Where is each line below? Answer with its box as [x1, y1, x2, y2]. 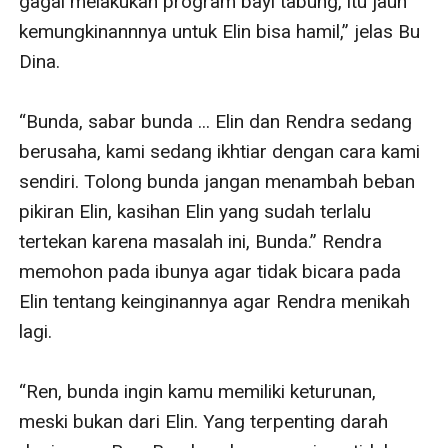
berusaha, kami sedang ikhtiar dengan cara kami [19, 139, 421, 163]
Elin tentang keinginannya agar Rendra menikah [19, 289, 411, 313]
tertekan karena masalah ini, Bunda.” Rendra [19, 229, 383, 253]
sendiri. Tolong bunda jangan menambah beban [19, 169, 416, 193]
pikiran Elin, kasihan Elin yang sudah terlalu [19, 199, 372, 223]
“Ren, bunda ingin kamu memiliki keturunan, [19, 379, 377, 403]
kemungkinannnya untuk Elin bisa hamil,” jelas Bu [19, 19, 421, 43]
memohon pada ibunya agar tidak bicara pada [19, 259, 402, 283]
